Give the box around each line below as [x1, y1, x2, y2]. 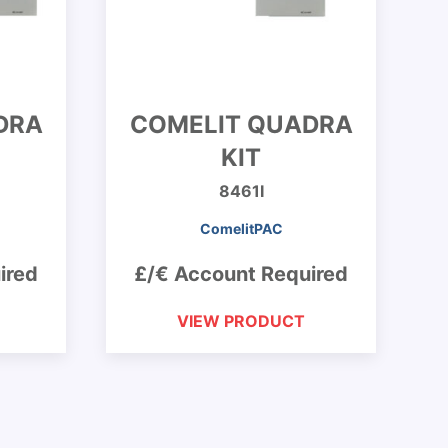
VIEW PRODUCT [177, 311, 305, 331]
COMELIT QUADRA [129, 110, 353, 139]
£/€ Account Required [134, 262, 348, 286]
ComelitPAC [199, 220, 283, 237]
